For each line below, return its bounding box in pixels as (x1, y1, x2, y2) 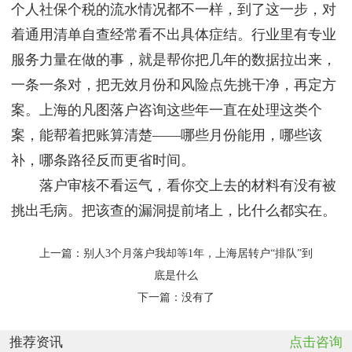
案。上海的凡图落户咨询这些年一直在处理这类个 (11, 102, 322, 119)
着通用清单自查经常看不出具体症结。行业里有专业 (11, 27, 336, 43)
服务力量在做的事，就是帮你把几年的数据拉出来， (11, 52, 336, 68)
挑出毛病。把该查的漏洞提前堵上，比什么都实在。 (11, 203, 336, 219)
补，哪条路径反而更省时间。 (11, 152, 195, 169)
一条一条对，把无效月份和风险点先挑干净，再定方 (11, 77, 336, 93)
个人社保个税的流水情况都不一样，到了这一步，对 (11, 2, 336, 18)
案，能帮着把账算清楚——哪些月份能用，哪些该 (11, 127, 322, 144)
